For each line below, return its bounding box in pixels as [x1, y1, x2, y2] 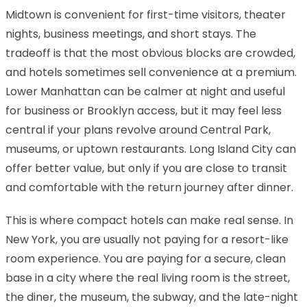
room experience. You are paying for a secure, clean [5, 250, 286, 267]
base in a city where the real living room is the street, [5, 269, 290, 286]
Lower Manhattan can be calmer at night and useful [5, 83, 285, 99]
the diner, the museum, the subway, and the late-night [5, 288, 298, 305]
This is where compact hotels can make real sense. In [5, 212, 293, 228]
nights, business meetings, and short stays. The [5, 25, 256, 42]
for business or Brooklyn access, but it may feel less [5, 102, 282, 119]
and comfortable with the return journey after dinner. [5, 179, 293, 195]
